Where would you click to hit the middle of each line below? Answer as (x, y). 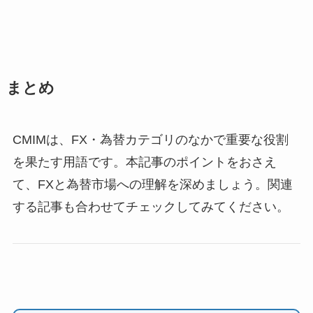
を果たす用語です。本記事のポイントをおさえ (144, 162)
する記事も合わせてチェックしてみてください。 (151, 207)
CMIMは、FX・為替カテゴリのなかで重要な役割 (150, 140)
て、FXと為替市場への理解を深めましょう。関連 (152, 185)
